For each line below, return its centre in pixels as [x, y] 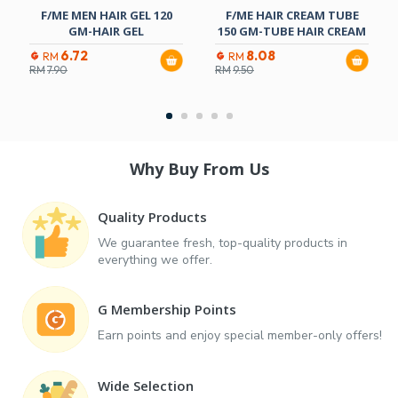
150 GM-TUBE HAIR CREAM [292, 32]
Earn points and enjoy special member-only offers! [240, 336]
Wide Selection [146, 385]
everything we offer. [155, 259]
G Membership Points [167, 310]
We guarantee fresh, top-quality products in [223, 243]
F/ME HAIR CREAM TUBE [292, 16]
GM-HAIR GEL [106, 32]
